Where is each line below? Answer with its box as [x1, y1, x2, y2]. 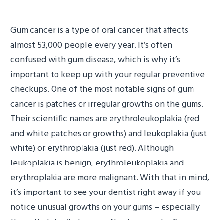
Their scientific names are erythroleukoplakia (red [10, 111, 199, 126]
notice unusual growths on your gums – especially [10, 200, 200, 215]
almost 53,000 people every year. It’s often [10, 38, 172, 53]
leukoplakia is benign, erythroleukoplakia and [10, 156, 184, 170]
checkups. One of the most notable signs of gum [10, 82, 194, 97]
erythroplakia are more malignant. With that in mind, [10, 170, 209, 185]
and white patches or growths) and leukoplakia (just [10, 126, 207, 141]
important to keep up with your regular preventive [10, 67, 205, 82]
